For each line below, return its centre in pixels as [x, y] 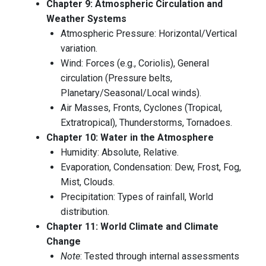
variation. [79, 49]
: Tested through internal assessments [160, 256]
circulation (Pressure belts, [116, 78]
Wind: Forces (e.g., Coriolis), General [135, 64]
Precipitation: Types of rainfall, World [137, 197]
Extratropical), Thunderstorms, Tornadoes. [146, 123]
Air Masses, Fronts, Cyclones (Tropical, [141, 108]
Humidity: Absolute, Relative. [120, 153]
